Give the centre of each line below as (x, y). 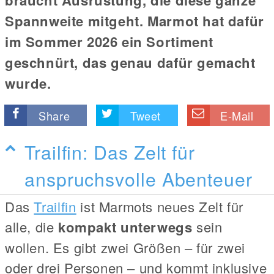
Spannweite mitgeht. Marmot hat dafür (135, 20)
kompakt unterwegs (125, 227)
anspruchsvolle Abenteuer (139, 178)
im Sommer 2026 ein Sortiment (109, 41)
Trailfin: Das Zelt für (110, 151)
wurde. (28, 83)
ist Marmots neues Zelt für (160, 206)
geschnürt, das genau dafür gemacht (130, 62)
